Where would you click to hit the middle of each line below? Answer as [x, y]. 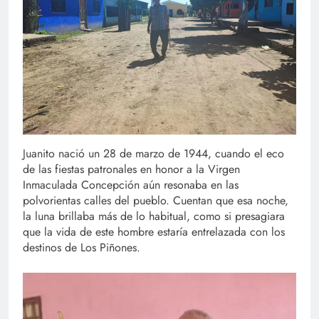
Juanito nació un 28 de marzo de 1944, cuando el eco [153, 154]
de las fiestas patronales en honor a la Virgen [131, 169]
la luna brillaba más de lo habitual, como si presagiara [154, 216]
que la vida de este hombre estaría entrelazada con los [154, 232]
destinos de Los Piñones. [82, 248]
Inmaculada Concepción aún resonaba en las [131, 185]
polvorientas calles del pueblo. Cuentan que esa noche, [156, 201]
